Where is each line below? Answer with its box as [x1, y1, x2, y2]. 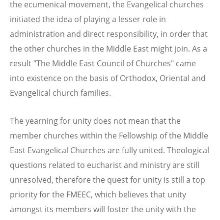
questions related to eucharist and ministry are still [10, 159, 199, 170]
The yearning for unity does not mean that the [10, 115, 181, 126]
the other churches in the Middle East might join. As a [10, 43, 207, 54]
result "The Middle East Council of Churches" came [10, 57, 196, 69]
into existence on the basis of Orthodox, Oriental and [10, 72, 206, 83]
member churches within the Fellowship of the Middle [10, 130, 208, 141]
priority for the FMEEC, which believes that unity [10, 189, 186, 200]
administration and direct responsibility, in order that [10, 28, 208, 39]
